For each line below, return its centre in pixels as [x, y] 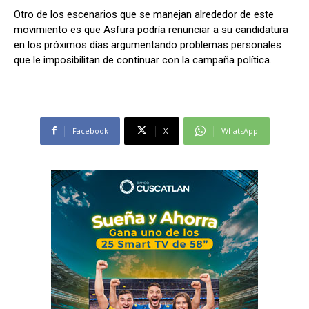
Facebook [90, 130]
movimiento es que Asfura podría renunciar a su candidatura [151, 29]
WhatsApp [239, 130]
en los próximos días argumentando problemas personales [148, 44]
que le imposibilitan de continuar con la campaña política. [143, 60]
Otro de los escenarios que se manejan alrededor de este [144, 14]
